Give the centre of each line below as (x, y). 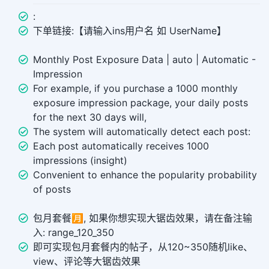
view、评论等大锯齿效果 (87, 261)
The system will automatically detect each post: (142, 132)
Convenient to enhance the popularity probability (145, 175)
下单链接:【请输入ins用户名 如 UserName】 (130, 31)
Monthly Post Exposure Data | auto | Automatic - (144, 60)
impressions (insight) (80, 161)
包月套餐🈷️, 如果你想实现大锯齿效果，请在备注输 (143, 218)
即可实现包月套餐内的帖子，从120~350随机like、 (143, 247)
